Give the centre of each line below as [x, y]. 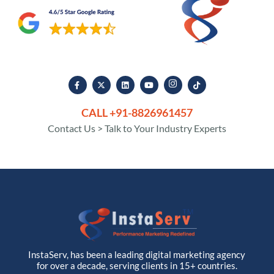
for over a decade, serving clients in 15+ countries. [137, 266]
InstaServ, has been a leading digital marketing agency [137, 255]
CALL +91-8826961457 [137, 112]
